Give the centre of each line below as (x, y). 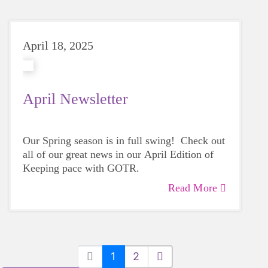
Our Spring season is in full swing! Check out (124, 141)
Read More (192, 188)
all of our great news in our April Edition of (118, 154)
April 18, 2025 (58, 45)
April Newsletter (75, 99)
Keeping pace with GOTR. (83, 168)
